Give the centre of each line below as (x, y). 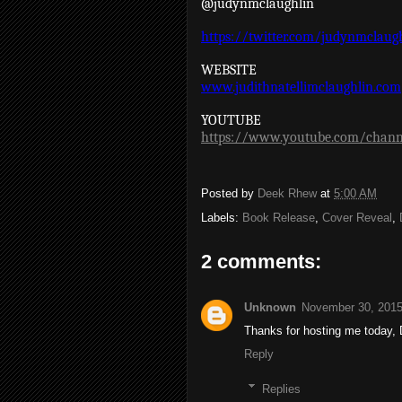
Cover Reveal (357, 218)
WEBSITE (229, 70)
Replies (281, 389)
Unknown (270, 307)
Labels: (222, 218)
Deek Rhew (287, 194)
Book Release (279, 218)
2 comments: (261, 262)
